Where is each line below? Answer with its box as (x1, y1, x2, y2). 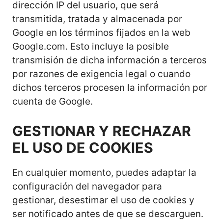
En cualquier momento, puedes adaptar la (12, 166, 196, 178)
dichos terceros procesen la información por (12, 82, 207, 93)
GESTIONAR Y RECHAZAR (12, 122, 191, 139)
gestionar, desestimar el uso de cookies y (12, 194, 194, 206)
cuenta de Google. (12, 96, 93, 107)
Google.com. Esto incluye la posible (12, 41, 169, 52)
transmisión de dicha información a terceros (12, 55, 207, 66)
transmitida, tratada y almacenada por (12, 13, 182, 25)
